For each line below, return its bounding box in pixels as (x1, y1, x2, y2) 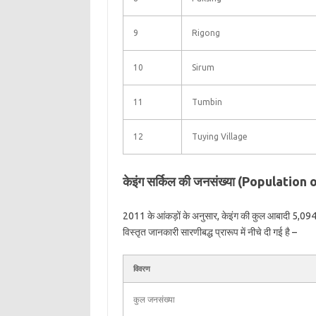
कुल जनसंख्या (133, 295, 175, 304)
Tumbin (191, 97, 222, 107)
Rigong (191, 28, 220, 37)
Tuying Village (191, 132, 248, 141)
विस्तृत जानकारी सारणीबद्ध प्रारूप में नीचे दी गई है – (122, 226, 297, 238)
